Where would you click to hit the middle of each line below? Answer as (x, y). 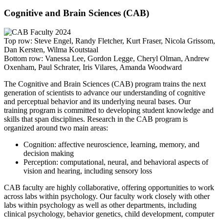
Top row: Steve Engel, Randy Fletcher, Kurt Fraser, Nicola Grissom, (109, 41)
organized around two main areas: (56, 128)
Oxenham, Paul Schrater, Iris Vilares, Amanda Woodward (93, 67)
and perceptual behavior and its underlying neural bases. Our (97, 102)
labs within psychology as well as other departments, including (100, 205)
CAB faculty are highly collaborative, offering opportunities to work (109, 188)
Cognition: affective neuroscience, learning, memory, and (111, 145)
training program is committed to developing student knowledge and (109, 110)
